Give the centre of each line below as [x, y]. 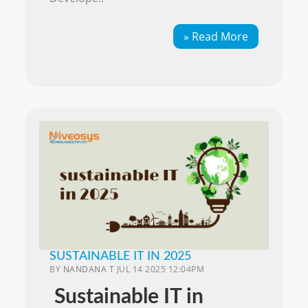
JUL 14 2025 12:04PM [161, 269]
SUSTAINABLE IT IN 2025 [121, 256]
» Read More [216, 36]
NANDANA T [89, 269]
